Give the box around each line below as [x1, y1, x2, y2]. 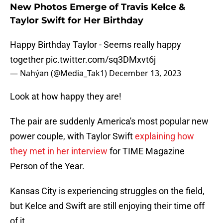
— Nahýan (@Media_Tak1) [10, 68, 109, 79]
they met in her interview [10, 146, 108, 157]
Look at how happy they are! [10, 91, 121, 102]
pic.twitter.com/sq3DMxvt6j [46, 54, 156, 65]
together [10, 54, 46, 65]
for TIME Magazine [108, 146, 185, 157]
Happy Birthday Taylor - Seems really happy [10, 39, 181, 50]
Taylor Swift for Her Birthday [10, 15, 143, 26]
